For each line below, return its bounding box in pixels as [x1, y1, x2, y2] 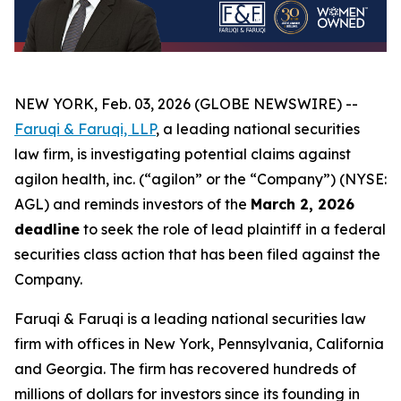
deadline [14, 220, 80, 239]
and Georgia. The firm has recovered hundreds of [14, 360, 356, 379]
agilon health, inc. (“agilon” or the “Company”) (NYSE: [14, 170, 387, 189]
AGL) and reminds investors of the [14, 195, 251, 214]
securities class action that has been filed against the [14, 245, 380, 264]
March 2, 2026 [251, 195, 354, 214]
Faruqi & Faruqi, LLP [14, 120, 156, 139]
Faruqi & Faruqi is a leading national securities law [14, 310, 366, 328]
